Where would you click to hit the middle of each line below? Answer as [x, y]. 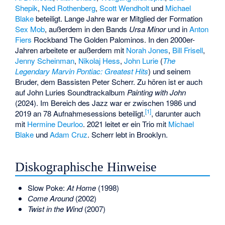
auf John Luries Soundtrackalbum [71, 92]
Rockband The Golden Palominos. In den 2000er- [114, 39]
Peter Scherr [113, 81]
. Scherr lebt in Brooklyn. [128, 134]
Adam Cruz [69, 134]
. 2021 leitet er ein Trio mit [126, 124]
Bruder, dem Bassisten [54, 81]
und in [178, 29]
